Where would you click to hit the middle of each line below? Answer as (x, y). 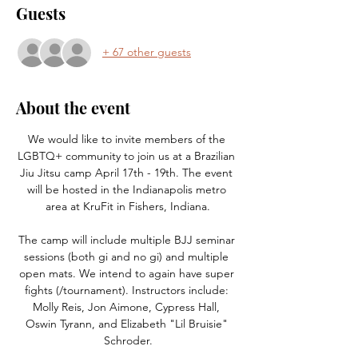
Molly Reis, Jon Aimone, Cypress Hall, (128, 306)
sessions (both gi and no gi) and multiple (128, 256)
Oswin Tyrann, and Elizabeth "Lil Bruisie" (128, 323)
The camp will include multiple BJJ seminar (128, 239)
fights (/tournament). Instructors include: (128, 290)
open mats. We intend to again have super (128, 273)
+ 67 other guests (147, 52)
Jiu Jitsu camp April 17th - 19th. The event (128, 172)
